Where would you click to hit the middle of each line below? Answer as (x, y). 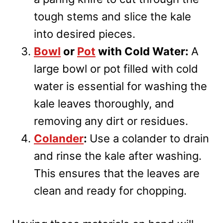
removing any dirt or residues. (111, 121)
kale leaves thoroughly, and (104, 104)
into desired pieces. (85, 34)
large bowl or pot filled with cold (116, 69)
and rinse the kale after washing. (118, 156)
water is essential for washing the (120, 86)
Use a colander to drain (149, 139)
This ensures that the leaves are (117, 173)
